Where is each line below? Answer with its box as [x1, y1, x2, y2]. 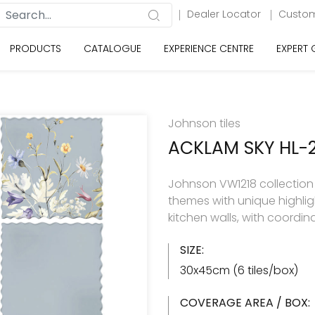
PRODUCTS [10, 41, 61, 56]
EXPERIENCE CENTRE [164, 41, 254, 56]
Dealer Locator [187, 7, 264, 21]
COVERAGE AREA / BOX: [180, 295, 310, 311]
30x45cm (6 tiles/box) [180, 262, 298, 278]
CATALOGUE [84, 41, 141, 56]
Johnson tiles [168, 115, 240, 131]
